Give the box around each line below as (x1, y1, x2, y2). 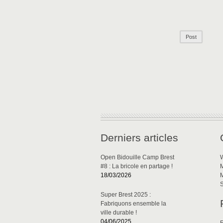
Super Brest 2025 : (101, 191, 151, 199)
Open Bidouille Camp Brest (101, 154, 174, 161)
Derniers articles (101, 132, 178, 144)
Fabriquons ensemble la (101, 200, 166, 208)
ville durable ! (101, 209, 137, 217)
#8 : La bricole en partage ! (101, 163, 173, 170)
